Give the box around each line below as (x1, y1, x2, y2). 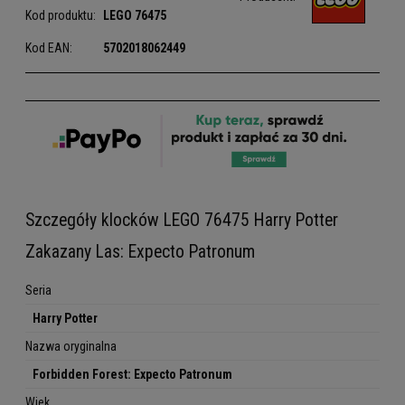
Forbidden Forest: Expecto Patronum (33, 367, 232, 382)
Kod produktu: (25, 8, 96, 24)
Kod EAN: (25, 41, 72, 56)
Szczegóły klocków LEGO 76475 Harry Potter (25, 210, 338, 231)
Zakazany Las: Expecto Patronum (25, 241, 255, 263)
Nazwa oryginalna (25, 339, 117, 354)
